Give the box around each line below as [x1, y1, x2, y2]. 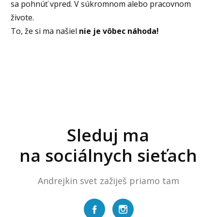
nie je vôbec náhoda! [79, 25, 159, 36]
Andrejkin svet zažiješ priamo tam [38, 174, 179, 186]
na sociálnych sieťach [19, 143, 197, 167]
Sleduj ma [67, 123, 150, 146]
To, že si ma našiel [11, 25, 79, 36]
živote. [11, 12, 34, 23]
